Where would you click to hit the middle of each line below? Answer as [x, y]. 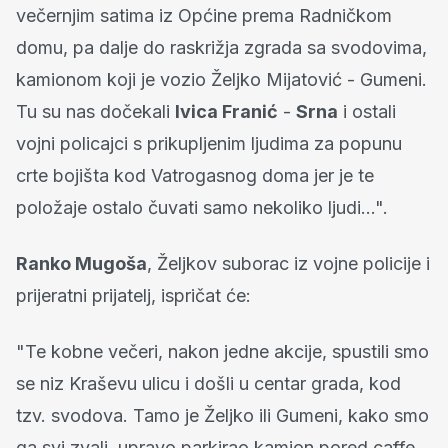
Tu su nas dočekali [95, 112]
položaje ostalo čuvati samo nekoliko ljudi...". [202, 208]
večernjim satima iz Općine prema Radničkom [204, 16]
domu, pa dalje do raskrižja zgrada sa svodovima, [221, 48]
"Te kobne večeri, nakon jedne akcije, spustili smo [222, 352]
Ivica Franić [226, 112]
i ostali [367, 112]
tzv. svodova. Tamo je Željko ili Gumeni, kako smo [222, 416]
